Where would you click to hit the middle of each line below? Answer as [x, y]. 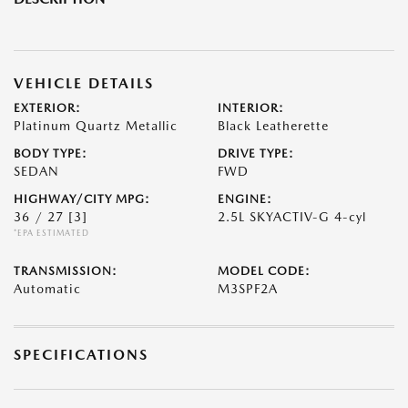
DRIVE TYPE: [256, 153]
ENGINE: [245, 199]
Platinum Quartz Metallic [96, 126]
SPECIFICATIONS [81, 355]
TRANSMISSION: [66, 271]
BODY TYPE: [51, 153]
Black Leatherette [273, 126]
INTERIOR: [251, 108]
